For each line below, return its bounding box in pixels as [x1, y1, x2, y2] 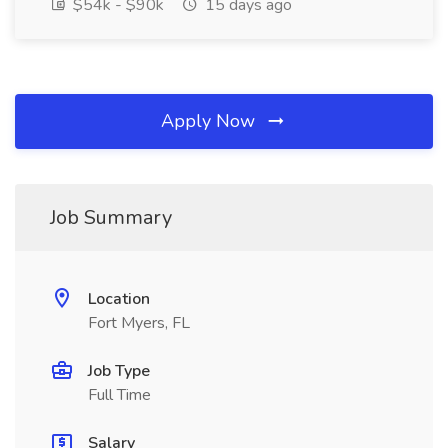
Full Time [88, 384, 151, 406]
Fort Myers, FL [88, 312, 190, 334]
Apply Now [161, 109, 260, 133]
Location [88, 288, 150, 310]
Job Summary [50, 204, 172, 231]
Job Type [88, 360, 150, 382]
